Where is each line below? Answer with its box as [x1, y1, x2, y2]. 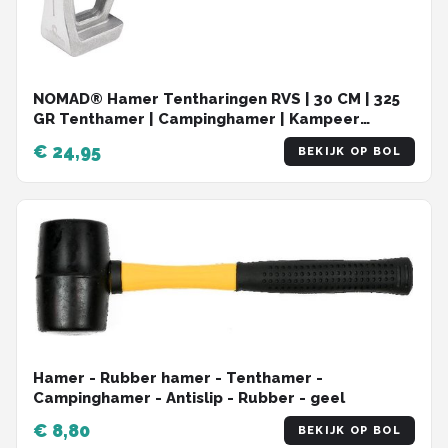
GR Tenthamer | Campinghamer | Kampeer [33, 110, 360, 129]
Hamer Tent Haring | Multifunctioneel [33, 130, 322, 149]
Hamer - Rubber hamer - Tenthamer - [33, 369, 323, 388]
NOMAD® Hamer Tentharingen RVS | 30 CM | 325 [33, 90, 400, 109]
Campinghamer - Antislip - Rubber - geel [33, 389, 345, 408]
